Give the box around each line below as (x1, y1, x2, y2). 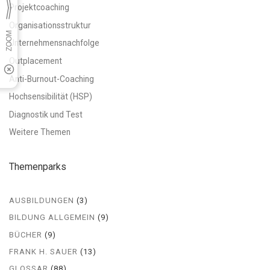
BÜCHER (9, 230, 42, 239)
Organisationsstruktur (9, 20, 91, 30)
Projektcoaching (9, 2, 69, 13)
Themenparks (9, 160, 66, 172)
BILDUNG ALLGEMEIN (9, 213, 95, 222)
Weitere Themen (9, 127, 71, 137)
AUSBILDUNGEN (9, 196, 74, 206)
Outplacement (9, 55, 62, 66)
